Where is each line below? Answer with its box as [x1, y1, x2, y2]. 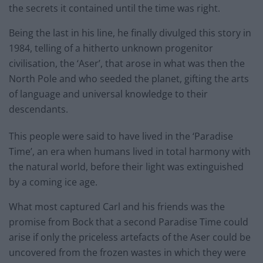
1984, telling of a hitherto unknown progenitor [9, 42, 213, 55]
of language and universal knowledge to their [9, 87, 208, 101]
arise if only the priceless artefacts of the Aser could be [9, 231, 251, 244]
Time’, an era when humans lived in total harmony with [9, 145, 251, 159]
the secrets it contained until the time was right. [9, 2, 220, 15]
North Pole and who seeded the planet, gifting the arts [9, 72, 249, 86]
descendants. [9, 103, 68, 116]
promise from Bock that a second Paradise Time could [9, 215, 248, 229]
